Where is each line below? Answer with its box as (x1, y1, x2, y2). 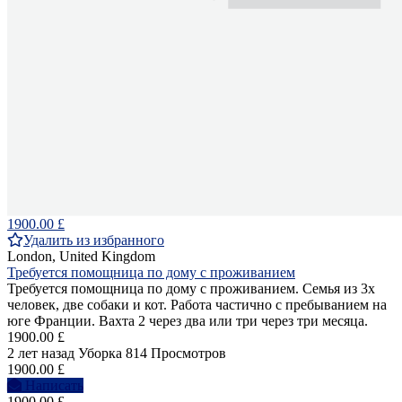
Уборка (78, 345, 122, 361)
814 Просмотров (126, 345, 226, 361)
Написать (25, 377, 83, 393)
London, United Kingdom (7, 248, 155, 264)
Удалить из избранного (23, 232, 164, 248)
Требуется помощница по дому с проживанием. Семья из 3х (7, 280, 375, 296)
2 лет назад (7, 345, 74, 361)
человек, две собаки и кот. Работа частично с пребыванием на (7, 296, 387, 312)
